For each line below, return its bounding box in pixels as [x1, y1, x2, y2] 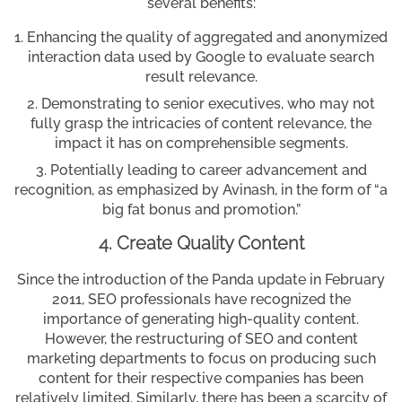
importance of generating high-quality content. [43, 310, 359, 328]
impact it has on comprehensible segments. [54, 135, 348, 153]
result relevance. [144, 68, 258, 86]
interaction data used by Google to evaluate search [28, 48, 374, 66]
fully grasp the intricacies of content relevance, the [31, 115, 371, 133]
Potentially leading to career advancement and [49, 162, 367, 179]
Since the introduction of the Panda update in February [17, 271, 385, 289]
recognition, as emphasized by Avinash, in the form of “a [14, 181, 388, 199]
